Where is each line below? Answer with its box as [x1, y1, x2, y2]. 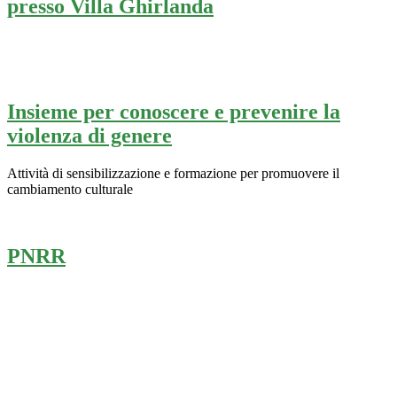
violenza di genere [7, 123, 172, 147]
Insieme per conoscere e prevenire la [7, 99, 340, 123]
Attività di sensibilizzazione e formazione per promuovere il [7, 165, 339, 181]
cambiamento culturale [7, 181, 133, 197]
